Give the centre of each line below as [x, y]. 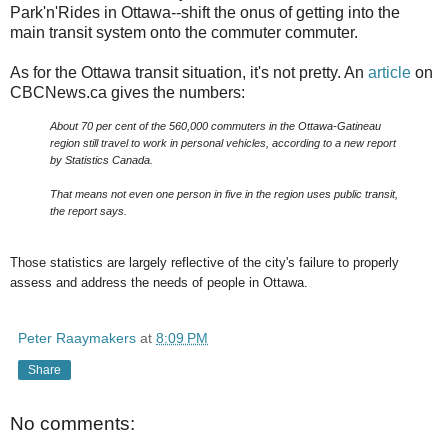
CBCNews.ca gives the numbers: [127, 93]
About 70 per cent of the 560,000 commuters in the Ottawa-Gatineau [215, 125]
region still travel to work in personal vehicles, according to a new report [223, 142]
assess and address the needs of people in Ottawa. [159, 283]
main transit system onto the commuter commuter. [184, 33]
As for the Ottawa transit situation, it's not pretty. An [189, 73]
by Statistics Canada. [101, 159]
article [391, 73]
